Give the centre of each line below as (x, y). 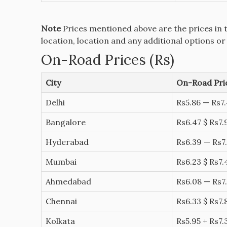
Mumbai (61, 162)
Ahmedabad (68, 182)
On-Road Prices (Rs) (107, 60)
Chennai (61, 201)
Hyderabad (67, 142)
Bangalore (65, 122)
